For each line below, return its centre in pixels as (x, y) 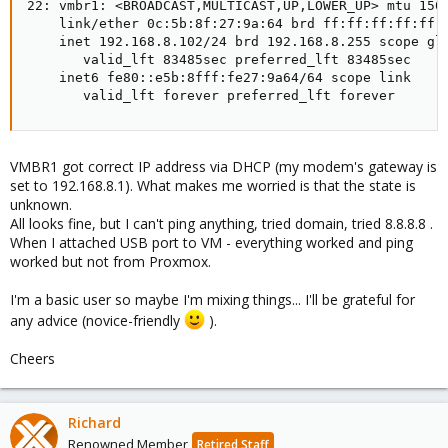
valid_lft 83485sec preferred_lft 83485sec (219, 59)
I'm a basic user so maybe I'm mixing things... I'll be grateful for (212, 299)
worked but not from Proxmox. (110, 261)
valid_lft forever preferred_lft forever (211, 95)
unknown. (41, 204)
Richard (94, 422)
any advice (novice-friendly (97, 320)
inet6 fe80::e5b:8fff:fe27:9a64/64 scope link (219, 77)
